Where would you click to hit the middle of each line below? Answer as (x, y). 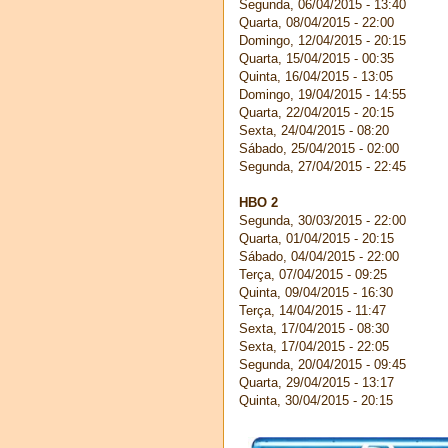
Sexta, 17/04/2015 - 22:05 (314, 346)
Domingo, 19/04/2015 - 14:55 (322, 94)
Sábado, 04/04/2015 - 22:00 (319, 256)
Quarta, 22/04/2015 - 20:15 (316, 112)
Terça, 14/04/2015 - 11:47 (312, 310)
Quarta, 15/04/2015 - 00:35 (316, 58)
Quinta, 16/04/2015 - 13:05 (316, 76)
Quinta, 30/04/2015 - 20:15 (316, 400)
